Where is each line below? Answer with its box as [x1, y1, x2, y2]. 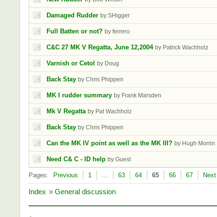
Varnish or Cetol [46, 60, 95, 67]
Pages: [29, 171, 48, 179]
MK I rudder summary [46, 92, 112, 99]
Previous [53, 171, 78, 179]
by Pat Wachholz [88, 108, 132, 115]
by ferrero [105, 28, 130, 35]
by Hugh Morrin [174, 140, 215, 147]
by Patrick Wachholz [155, 44, 208, 51]
